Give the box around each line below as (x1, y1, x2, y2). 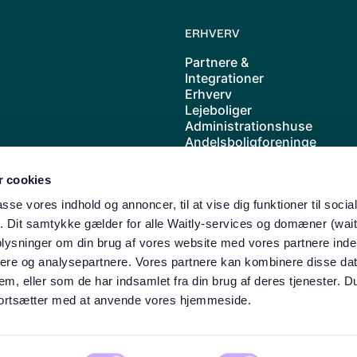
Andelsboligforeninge (185, 134, 316, 150)
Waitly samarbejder (185, 214, 301, 229)
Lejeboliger (185, 102, 252, 118)
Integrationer (185, 70, 264, 86)
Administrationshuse (185, 118, 312, 134)
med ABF (185, 229, 238, 245)
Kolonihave (185, 166, 253, 182)
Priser (185, 198, 220, 214)
